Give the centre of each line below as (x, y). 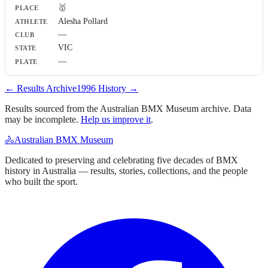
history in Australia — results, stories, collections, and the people (126, 170)
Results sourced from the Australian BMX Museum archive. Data (128, 108)
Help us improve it (116, 119)
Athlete (20, 11)
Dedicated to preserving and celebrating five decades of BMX (121, 160)
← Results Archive (41, 88)
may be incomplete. (42, 119)
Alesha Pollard (83, 21)
